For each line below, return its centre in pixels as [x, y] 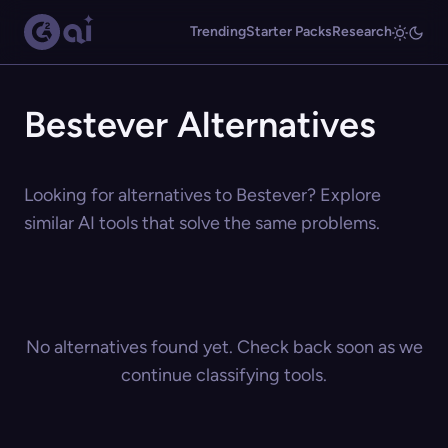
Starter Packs [289, 31]
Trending [218, 31]
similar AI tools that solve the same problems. [202, 223]
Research [362, 31]
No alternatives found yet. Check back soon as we [224, 347]
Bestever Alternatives [200, 124]
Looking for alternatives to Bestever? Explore [202, 195]
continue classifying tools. [224, 375]
